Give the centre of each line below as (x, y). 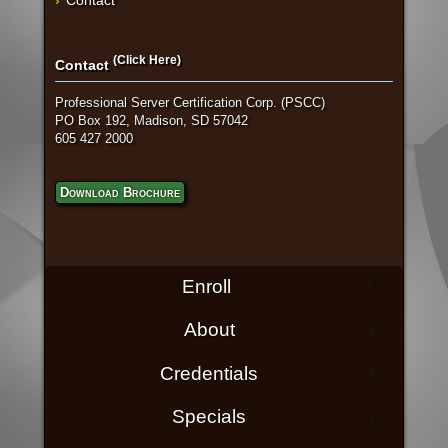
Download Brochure (119, 192)
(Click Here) (146, 60)
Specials (209, 416)
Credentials (209, 373)
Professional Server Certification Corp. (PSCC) (189, 102)
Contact (83, 64)
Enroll (206, 286)
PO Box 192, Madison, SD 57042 (151, 120)
